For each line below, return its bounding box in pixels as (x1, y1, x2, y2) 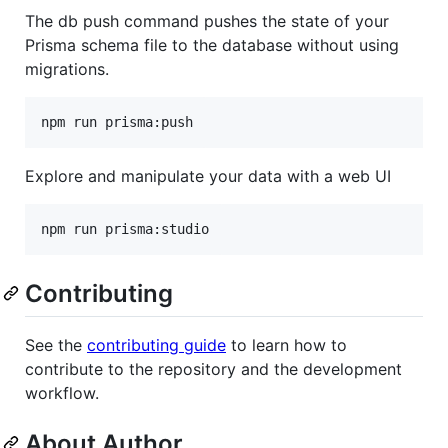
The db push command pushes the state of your (25, 11, 389, 32)
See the (25, 335, 87, 356)
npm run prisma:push (41, 114, 193, 131)
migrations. (25, 59, 109, 80)
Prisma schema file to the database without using (25, 35, 399, 56)
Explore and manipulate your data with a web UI (25, 166, 391, 187)
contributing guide (87, 335, 226, 356)
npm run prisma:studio (41, 221, 209, 238)
